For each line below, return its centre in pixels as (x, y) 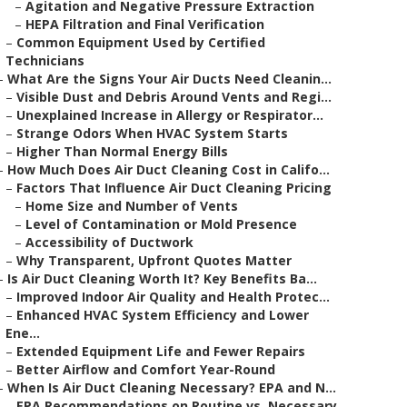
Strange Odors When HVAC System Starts (152, 133)
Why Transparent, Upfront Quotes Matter (154, 260)
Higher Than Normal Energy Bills (122, 151)
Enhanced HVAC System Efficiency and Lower (163, 315)
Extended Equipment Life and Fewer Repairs (161, 351)
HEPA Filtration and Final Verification (145, 24)
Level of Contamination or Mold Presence (161, 224)
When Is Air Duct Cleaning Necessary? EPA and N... (172, 387)
